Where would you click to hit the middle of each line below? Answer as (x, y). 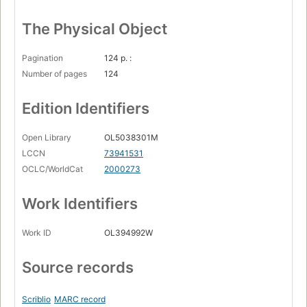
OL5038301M (131, 138)
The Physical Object (95, 29)
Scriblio (36, 299)
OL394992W (128, 233)
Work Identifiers (80, 204)
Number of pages (54, 74)
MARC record (80, 299)
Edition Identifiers (86, 109)
